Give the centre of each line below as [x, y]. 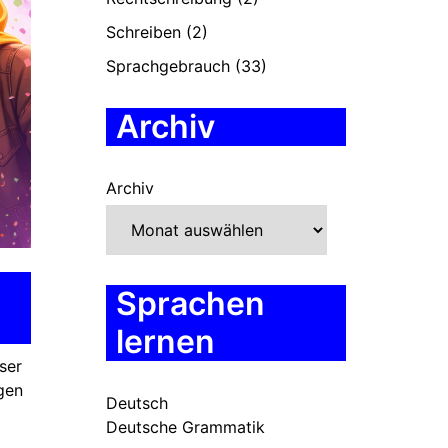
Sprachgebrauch [168, 66]
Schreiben [143, 32]
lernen [165, 341]
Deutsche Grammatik [185, 427]
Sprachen [190, 303]
